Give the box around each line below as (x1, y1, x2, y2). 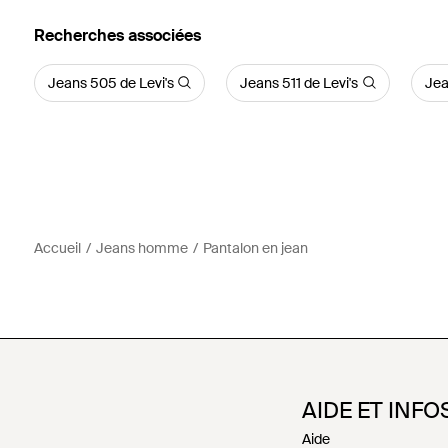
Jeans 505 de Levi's (47, 73, 174, 92)
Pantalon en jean (202, 238, 308, 257)
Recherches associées (33, 24, 201, 46)
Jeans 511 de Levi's (240, 73, 359, 92)
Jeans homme (95, 238, 188, 257)
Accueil (33, 238, 81, 257)
